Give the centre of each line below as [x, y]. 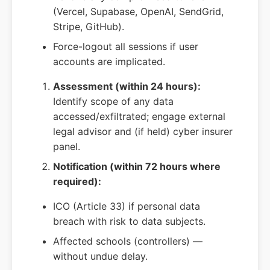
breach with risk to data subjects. [129, 221]
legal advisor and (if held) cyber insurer [143, 132]
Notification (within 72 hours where [137, 167]
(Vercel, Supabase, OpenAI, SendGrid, [138, 12]
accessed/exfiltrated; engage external [139, 117]
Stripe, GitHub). [89, 27]
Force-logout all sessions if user [126, 47]
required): [77, 182]
